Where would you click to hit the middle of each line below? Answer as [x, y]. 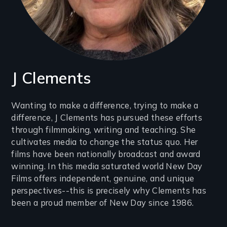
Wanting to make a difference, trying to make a [105, 106]
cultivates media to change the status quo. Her [105, 142]
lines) [29, 156]
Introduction [51, 108]
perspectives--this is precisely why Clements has [109, 191]
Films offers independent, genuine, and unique [103, 179]
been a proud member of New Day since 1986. [103, 203]
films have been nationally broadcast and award [106, 154]
